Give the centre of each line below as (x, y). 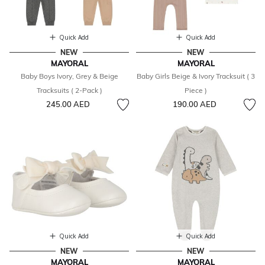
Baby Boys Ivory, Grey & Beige (69, 76)
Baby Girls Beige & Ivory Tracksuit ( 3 (196, 76)
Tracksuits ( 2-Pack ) (69, 91)
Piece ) (196, 91)
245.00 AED (68, 104)
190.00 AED (194, 104)
